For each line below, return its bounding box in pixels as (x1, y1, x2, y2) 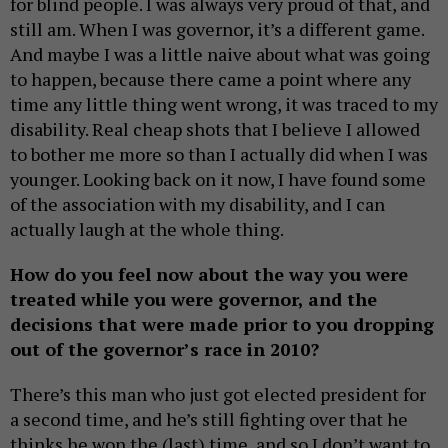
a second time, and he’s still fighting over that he (10, 407, 408, 432)
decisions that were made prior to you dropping (10, 312, 434, 337)
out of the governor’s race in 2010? (10, 337, 319, 362)
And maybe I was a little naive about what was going (10, 42, 430, 67)
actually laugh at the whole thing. (10, 217, 284, 242)
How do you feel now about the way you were (10, 262, 408, 287)
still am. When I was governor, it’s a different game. (10, 17, 424, 42)
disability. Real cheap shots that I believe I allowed (10, 117, 420, 142)
